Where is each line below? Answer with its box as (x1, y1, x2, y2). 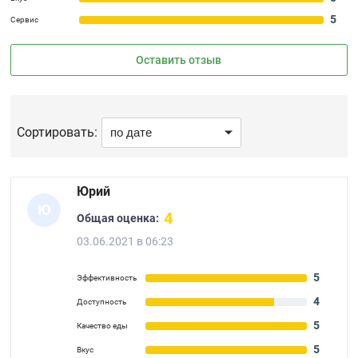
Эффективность (77, 273, 137, 282)
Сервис (10, 15, 39, 24)
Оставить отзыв (136, 54, 222, 66)
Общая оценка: (77, 211, 160, 225)
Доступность (77, 297, 127, 306)
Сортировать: (17, 125, 98, 140)
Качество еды (77, 321, 129, 330)
